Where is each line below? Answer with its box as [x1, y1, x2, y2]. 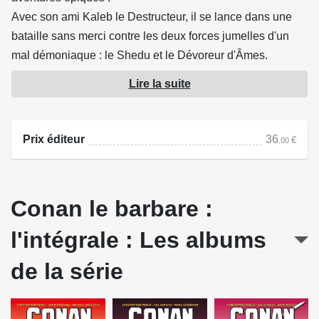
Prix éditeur [23, 132, 85, 145]
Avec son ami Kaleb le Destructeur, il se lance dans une [11, 10, 292, 23]
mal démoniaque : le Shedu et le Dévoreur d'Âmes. [11, 48, 268, 61]
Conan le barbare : [11, 195, 213, 221]
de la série [11, 258, 123, 284]
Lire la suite [128, 77, 191, 90]
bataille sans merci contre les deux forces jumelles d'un [11, 29, 289, 42]
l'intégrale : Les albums [11, 226, 266, 253]
